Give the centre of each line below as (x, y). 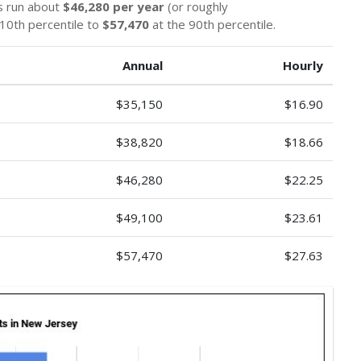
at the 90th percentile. (212, 24)
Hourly (303, 65)
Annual (143, 65)
